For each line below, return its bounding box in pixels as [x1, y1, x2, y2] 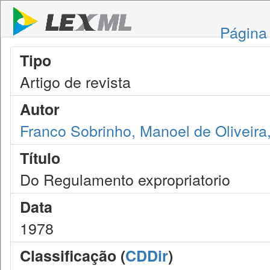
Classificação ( [20, 245, 125, 266]
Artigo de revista [20, 71, 131, 92]
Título [20, 147, 60, 169]
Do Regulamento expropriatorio [20, 168, 230, 190]
